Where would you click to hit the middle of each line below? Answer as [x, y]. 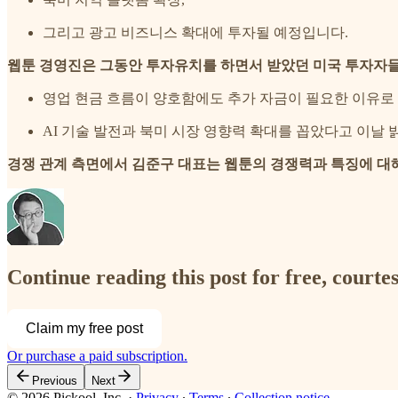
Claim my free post [84, 328]
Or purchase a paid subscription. [97, 355]
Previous [55, 380]
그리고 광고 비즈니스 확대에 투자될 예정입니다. [195, 32]
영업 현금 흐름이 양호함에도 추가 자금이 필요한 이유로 [219, 98]
